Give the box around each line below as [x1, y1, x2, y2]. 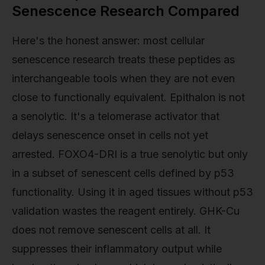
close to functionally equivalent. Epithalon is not [12, 91, 245, 104]
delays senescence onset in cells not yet [12, 128, 208, 141]
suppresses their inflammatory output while [12, 242, 222, 255]
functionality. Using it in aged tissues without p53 [12, 185, 253, 198]
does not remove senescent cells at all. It [12, 223, 211, 236]
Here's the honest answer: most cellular [12, 34, 205, 47]
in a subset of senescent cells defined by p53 [12, 166, 234, 179]
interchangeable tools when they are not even [12, 72, 235, 85]
